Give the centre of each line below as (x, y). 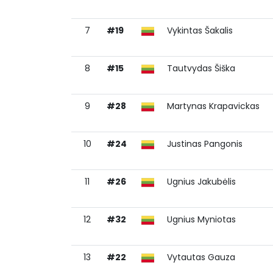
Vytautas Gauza (201, 257)
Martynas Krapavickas (213, 106)
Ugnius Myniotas (201, 219)
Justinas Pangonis (205, 144)
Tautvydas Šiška (201, 68)
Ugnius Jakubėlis (201, 182)
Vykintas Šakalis (200, 30)
